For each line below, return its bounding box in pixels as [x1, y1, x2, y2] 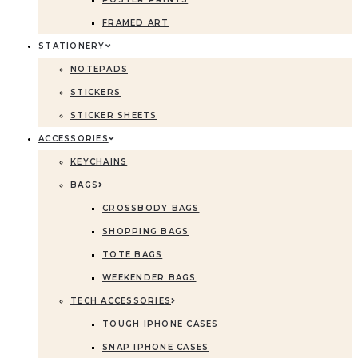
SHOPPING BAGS [102, 226, 189, 237]
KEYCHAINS [70, 157, 128, 167]
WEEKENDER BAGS [102, 272, 197, 283]
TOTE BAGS [102, 249, 163, 260]
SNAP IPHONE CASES [102, 342, 209, 352]
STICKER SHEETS [70, 110, 157, 121]
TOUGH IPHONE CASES [102, 319, 219, 329]
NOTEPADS [70, 64, 128, 74]
